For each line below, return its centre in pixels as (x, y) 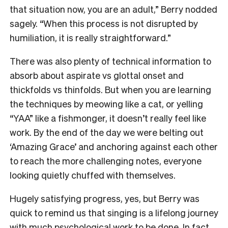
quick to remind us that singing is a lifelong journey (114, 212)
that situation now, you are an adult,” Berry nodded (113, 9)
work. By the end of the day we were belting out (107, 132)
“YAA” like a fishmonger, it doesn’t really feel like (108, 118)
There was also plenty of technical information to (110, 61)
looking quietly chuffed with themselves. (94, 175)
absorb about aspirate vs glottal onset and (97, 75)
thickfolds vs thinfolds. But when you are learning (110, 89)
